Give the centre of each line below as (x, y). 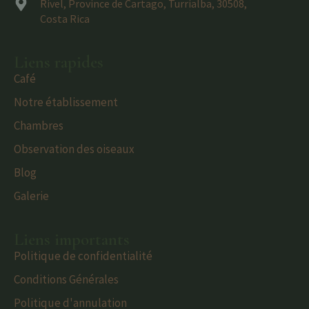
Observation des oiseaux (74, 149)
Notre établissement (66, 102)
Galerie (31, 196)
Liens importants (72, 240)
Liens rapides (59, 62)
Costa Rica (65, 19)
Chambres (39, 126)
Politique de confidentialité (83, 256)
